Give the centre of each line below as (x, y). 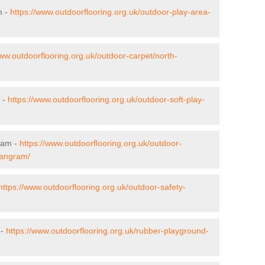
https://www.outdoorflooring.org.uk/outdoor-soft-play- (106, 99)
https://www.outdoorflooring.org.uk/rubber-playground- (107, 230)
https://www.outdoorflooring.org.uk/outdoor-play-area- (110, 12)
